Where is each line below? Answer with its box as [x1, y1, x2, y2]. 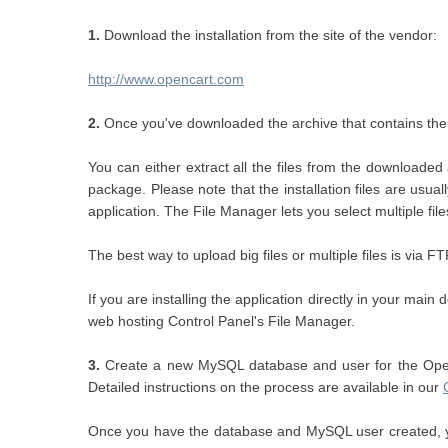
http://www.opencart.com [88, 71, 244, 87]
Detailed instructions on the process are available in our [88, 379, 443, 395]
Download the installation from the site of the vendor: [100, 27, 437, 43]
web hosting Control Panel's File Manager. [88, 313, 355, 329]
